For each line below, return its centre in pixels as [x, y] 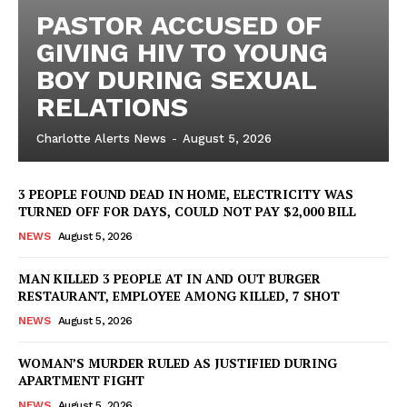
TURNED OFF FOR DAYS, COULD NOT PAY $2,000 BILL [187, 211]
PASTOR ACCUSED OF [179, 25]
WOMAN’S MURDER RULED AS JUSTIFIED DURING [178, 362]
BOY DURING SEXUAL [177, 79]
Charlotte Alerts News [101, 138]
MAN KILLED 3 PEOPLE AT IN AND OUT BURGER [169, 278]
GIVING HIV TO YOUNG [182, 52]
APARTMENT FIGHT [81, 380]
